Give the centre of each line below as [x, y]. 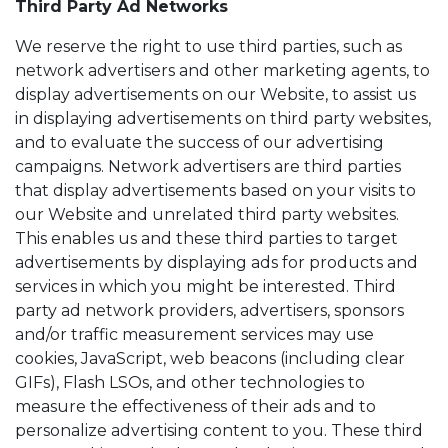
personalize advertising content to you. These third [219, 430]
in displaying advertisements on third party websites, [223, 118]
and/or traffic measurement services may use [194, 334]
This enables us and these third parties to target [206, 238]
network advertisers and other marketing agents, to [222, 70]
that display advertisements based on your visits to [215, 190]
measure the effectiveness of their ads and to [195, 406]
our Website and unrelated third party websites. [207, 214]
